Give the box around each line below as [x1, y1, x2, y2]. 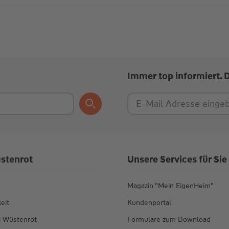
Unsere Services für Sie [127, 153, 227, 166]
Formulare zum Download [127, 215, 211, 224]
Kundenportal [127, 198, 171, 208]
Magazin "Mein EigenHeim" [127, 181, 214, 191]
